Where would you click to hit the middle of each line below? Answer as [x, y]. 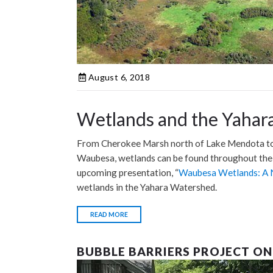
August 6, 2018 [118, 77]
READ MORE [109, 214]
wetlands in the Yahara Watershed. [147, 187]
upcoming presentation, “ [128, 172]
